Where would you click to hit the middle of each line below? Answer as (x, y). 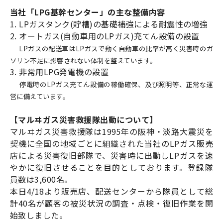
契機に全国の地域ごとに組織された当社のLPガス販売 (111, 144)
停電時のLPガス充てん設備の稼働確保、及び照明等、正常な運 (116, 85)
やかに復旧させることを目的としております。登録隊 (111, 167)
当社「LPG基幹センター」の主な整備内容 (88, 12)
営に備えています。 (40, 97)
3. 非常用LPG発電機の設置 (59, 72)
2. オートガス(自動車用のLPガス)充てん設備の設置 (105, 36)
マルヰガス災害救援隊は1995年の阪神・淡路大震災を (111, 132)
